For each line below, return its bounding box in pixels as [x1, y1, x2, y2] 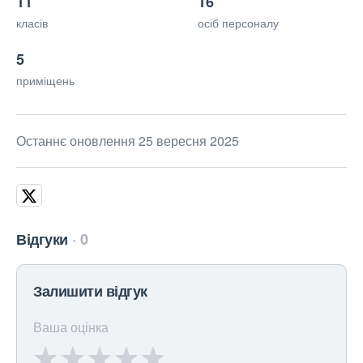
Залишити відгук [33, 280, 147, 302]
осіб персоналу [198, 15, 279, 32]
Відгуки [16, 228, 68, 250]
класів [16, 15, 48, 32]
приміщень [16, 72, 75, 89]
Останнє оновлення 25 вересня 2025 [16, 131, 239, 151]
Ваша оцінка [33, 318, 109, 337]
